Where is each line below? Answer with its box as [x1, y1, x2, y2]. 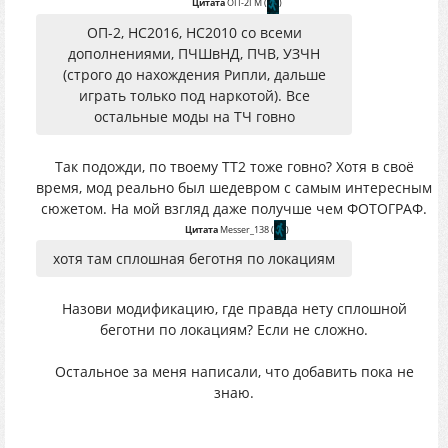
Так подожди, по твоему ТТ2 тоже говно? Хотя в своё [54, 156, 414, 176]
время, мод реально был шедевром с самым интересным [36, 177, 432, 197]
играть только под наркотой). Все [78, 85, 310, 105]
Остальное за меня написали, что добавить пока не [54, 362, 414, 381]
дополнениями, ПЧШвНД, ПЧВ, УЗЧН [68, 43, 320, 63]
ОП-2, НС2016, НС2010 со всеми [86, 22, 302, 42]
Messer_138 [219, 222, 269, 236]
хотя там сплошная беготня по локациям [53, 249, 335, 268]
